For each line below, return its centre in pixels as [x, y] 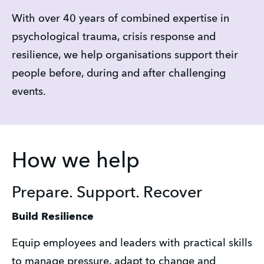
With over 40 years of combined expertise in [121, 19]
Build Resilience [53, 217]
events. [29, 92]
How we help [76, 162]
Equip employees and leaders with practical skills [132, 243]
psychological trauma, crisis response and [114, 37]
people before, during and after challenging [119, 73]
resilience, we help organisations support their [125, 55]
